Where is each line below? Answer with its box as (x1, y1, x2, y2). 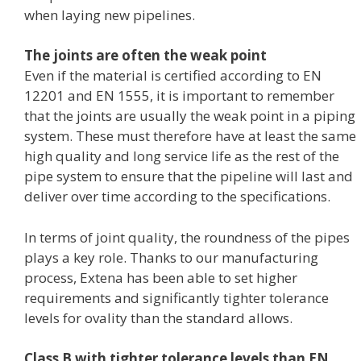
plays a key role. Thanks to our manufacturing (24, 247, 318, 267)
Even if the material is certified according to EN (24, 66, 322, 85)
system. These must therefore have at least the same (24, 127, 356, 146)
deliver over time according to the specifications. (24, 187, 330, 206)
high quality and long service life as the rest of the (24, 147, 339, 166)
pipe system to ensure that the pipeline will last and (24, 167, 353, 186)
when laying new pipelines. (24, 5, 195, 24)
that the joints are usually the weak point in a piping (24, 106, 355, 126)
